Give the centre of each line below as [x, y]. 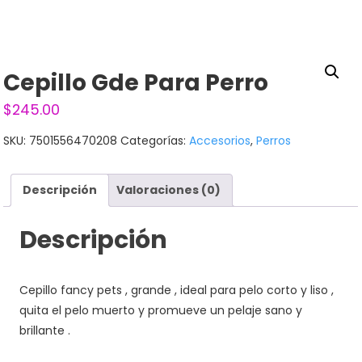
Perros [274, 140]
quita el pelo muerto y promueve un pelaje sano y [161, 311]
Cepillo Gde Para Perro [136, 82]
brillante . [45, 331]
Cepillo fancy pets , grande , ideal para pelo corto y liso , [177, 290]
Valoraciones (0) [169, 189]
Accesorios [220, 140]
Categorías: [155, 140]
